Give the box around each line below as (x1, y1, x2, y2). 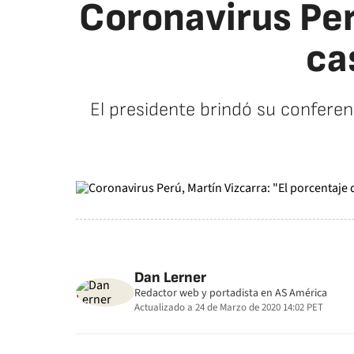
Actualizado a (134, 300, 193, 314)
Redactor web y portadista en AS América (134, 285, 327, 301)
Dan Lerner (134, 269, 206, 287)
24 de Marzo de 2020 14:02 (193, 300, 307, 314)
